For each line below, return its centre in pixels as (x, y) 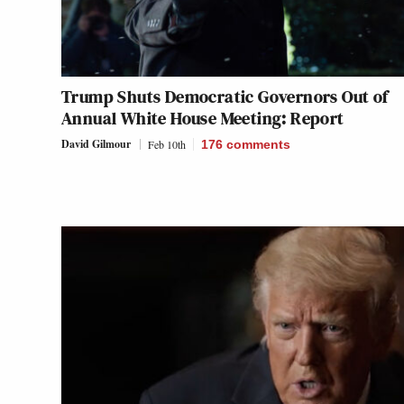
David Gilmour (96, 143)
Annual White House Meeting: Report (203, 118)
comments (258, 144)
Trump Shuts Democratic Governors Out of (225, 96)
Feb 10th (167, 144)
